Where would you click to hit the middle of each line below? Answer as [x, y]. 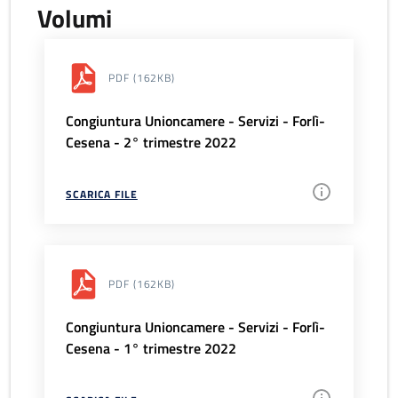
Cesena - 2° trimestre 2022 [151, 143]
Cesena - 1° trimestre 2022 [151, 349]
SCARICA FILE [102, 195]
